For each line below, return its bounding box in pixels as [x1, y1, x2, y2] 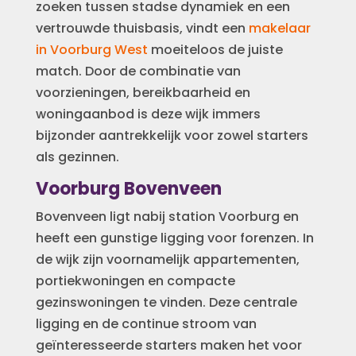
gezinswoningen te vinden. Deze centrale [35, 293, 297, 312]
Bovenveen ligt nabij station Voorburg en [35, 207, 299, 226]
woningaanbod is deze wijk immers [35, 105, 261, 124]
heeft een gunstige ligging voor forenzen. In [35, 229, 314, 248]
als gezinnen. [35, 148, 119, 167]
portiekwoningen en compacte [35, 272, 235, 291]
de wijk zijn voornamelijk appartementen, [35, 250, 300, 269]
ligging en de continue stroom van [35, 315, 257, 334]
